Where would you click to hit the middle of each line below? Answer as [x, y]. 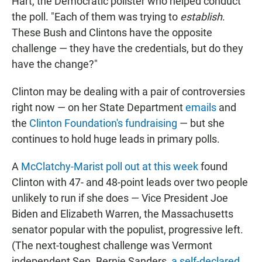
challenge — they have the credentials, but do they [127, 49]
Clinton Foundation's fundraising [103, 123]
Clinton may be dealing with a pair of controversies [128, 92]
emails [201, 108]
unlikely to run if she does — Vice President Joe [120, 198]
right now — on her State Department [99, 108]
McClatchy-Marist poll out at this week [110, 167]
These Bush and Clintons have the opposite [112, 33]
